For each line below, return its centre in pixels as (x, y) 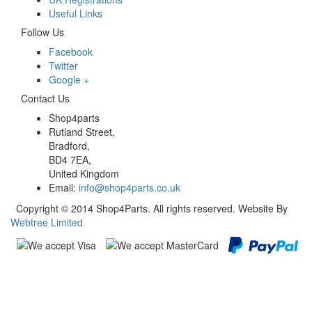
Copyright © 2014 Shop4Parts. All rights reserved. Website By (149, 208)
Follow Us (42, 32)
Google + (69, 79)
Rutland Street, (82, 131)
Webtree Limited (47, 222)
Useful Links (76, 13)
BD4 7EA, (70, 159)
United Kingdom (84, 173)
